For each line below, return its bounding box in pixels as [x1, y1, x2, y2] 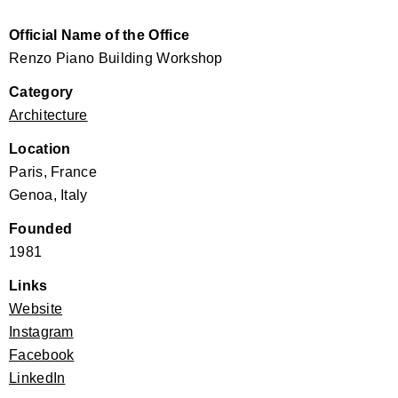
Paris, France [9, 163, 97, 179]
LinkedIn [9, 370, 66, 386]
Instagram [9, 323, 74, 339]
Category [9, 84, 74, 99]
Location [9, 140, 71, 156]
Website [9, 300, 63, 316]
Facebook [9, 346, 75, 362]
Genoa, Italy [9, 187, 88, 203]
